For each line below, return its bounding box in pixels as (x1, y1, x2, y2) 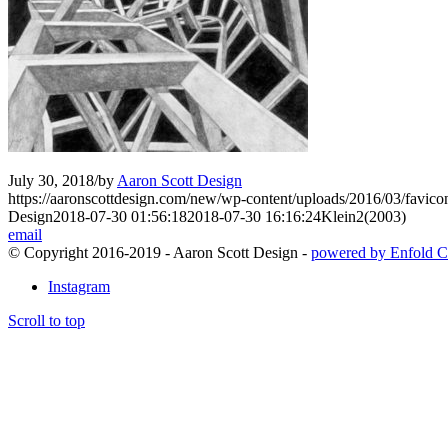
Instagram (48, 277, 110, 295)
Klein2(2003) (321, 207, 406, 225)
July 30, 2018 (8, 171, 94, 189)
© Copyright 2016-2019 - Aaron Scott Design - (8, 243, 311, 261)
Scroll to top (8, 311, 85, 329)
